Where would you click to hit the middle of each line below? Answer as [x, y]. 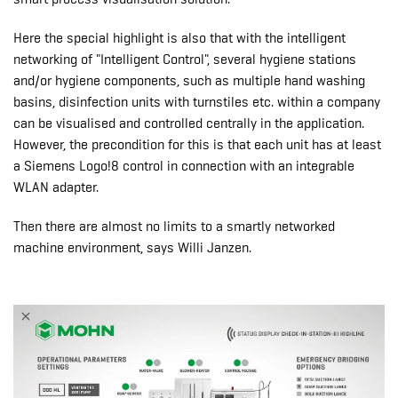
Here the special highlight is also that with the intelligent [179, 38]
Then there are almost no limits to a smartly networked [174, 226]
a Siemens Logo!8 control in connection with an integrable [184, 166]
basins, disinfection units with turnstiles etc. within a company [197, 102]
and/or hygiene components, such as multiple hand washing [189, 80]
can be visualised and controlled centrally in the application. [189, 123]
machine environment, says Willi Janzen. [134, 247]
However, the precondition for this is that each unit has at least [197, 144]
